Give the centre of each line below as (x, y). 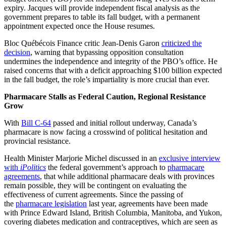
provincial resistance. (37, 141)
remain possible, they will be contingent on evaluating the (95, 186)
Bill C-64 (36, 123)
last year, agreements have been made (147, 204)
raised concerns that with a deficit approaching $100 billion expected (113, 71)
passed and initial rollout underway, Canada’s (124, 123)
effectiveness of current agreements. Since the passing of (94, 195)
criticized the (182, 43)
